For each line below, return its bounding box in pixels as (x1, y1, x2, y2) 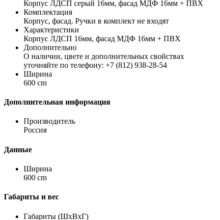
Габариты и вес (4, 192, 59, 201)
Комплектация (24, 7, 72, 16)
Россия (24, 126, 47, 135)
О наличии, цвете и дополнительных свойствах (24, 52, 184, 60)
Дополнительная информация (4, 98, 110, 107)
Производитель (24, 117, 75, 126)
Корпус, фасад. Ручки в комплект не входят (24, 16, 169, 25)
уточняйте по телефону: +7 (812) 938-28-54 (24, 60, 167, 69)
